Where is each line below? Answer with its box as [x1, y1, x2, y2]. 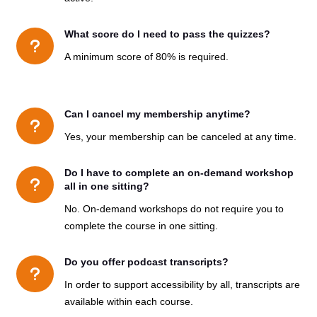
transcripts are [235, 278, 300, 290]
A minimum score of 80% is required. [64, 50, 229, 62]
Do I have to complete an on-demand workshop [64, 166, 294, 178]
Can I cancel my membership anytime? [64, 108, 250, 120]
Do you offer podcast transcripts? [64, 255, 229, 267]
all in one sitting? [64, 180, 149, 192]
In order [64, 278, 103, 290]
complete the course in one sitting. [64, 219, 221, 231]
